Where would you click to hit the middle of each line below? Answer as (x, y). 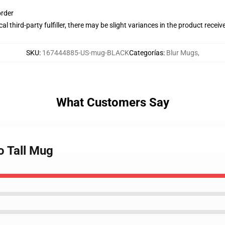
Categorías (146, 53)
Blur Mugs (182, 53)
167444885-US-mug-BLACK (85, 53)
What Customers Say (113, 102)
